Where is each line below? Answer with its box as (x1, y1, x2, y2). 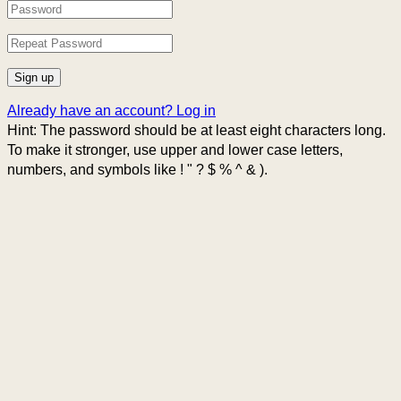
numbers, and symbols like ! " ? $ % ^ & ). (7, 162, 268, 178)
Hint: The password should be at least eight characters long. (7, 123, 386, 139)
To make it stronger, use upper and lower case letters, (7, 142, 343, 158)
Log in (176, 103, 216, 119)
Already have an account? (7, 103, 176, 119)
